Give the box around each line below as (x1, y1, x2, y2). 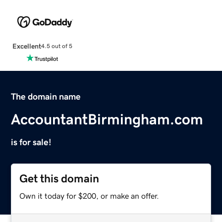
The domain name (11, 92, 81, 101)
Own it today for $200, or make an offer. (19, 191, 160, 200)
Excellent (12, 42, 41, 50)
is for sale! (11, 137, 52, 147)
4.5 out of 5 (41, 43, 72, 50)
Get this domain (19, 172, 100, 184)
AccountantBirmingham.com (11, 111, 204, 127)
